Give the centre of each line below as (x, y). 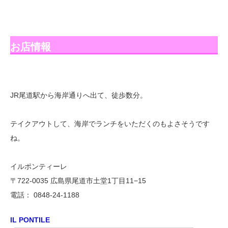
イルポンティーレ (43, 166)
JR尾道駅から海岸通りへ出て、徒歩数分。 (79, 95)
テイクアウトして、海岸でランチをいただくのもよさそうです (110, 123)
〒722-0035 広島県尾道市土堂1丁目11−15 (78, 180)
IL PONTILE (30, 220)
